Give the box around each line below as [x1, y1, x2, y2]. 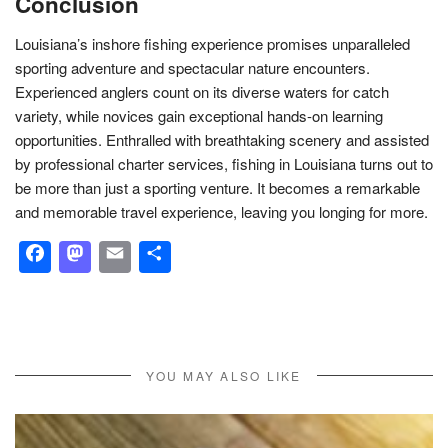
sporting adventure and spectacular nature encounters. [15, 56, 370, 78]
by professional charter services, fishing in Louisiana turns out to [15, 152, 433, 174]
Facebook [51, 233, 192, 280]
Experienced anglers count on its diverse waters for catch [15, 80, 389, 102]
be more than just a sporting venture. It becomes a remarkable [15, 176, 420, 198]
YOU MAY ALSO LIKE [146, 366, 302, 384]
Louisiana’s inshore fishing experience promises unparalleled [15, 32, 410, 54]
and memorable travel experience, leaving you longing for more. [15, 200, 428, 222]
